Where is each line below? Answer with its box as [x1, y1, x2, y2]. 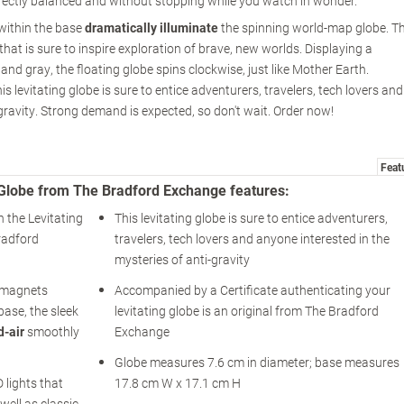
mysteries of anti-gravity [114, 251, 250, 269]
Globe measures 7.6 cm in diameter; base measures [114, 353, 399, 372]
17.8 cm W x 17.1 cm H [114, 374, 241, 392]
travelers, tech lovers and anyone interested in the [114, 230, 390, 248]
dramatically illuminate [85, 19, 218, 37]
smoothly [24, 323, 79, 341]
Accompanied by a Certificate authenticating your [114, 281, 390, 299]
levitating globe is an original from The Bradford [114, 302, 379, 320]
